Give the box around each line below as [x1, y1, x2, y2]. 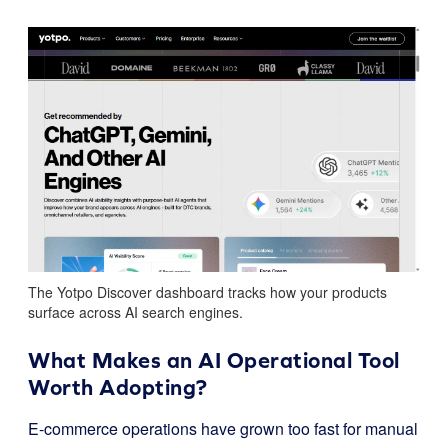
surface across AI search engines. [28, 302, 243, 322]
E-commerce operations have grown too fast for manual [28, 417, 418, 440]
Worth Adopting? [28, 375, 208, 400]
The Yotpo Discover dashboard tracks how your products [28, 282, 387, 302]
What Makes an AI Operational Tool [28, 348, 400, 373]
